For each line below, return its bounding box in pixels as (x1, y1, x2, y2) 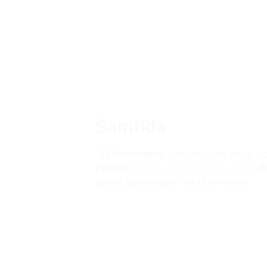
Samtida (95, 114, 166, 138)
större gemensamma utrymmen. (95, 175, 250, 188)
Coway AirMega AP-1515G (130, 161, 258, 174)
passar (95, 161, 130, 174)
